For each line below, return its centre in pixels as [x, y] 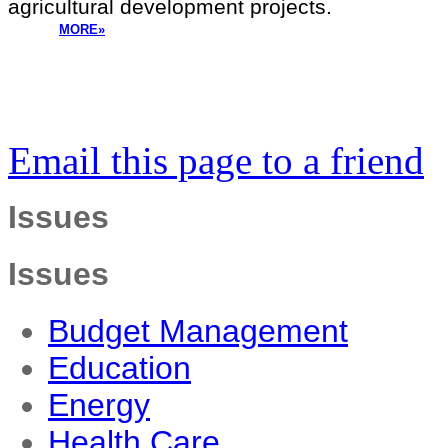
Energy [99, 404]
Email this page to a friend [216, 160]
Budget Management [198, 330]
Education [119, 367]
